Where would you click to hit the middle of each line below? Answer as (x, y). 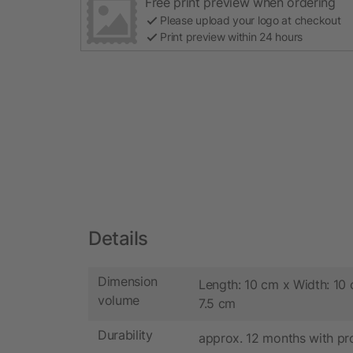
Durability (125, 335)
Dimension (128, 282)
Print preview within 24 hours (232, 36)
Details (118, 238)
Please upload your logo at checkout (251, 20)
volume (119, 301)
